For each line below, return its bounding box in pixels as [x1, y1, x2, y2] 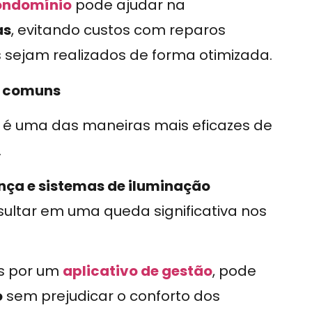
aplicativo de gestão [63, 260, 212, 281]
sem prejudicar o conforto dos [3, 286, 220, 306]
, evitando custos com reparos [11, 20, 226, 40]
